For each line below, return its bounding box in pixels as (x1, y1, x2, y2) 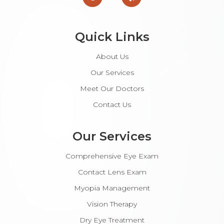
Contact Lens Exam (77, 167, 146, 177)
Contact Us (93, 100, 131, 109)
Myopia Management (74, 183, 150, 193)
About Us (95, 52, 128, 61)
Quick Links (74, 29, 149, 44)
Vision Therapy (87, 199, 137, 209)
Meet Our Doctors (80, 84, 144, 93)
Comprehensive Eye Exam (65, 151, 158, 161)
